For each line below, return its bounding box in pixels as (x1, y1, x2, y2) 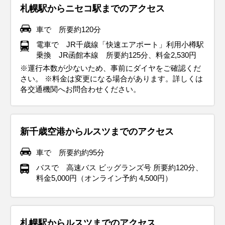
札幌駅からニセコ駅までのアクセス (20, 4, 165, 14)
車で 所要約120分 (36, 25, 101, 34)
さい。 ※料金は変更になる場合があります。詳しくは (20, 74, 203, 83)
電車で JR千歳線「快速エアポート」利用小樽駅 (36, 40, 204, 49)
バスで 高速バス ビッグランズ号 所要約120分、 (36, 163, 203, 172)
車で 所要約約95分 (36, 148, 104, 157)
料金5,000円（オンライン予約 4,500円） (36, 174, 172, 183)
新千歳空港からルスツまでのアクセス (20, 127, 174, 137)
